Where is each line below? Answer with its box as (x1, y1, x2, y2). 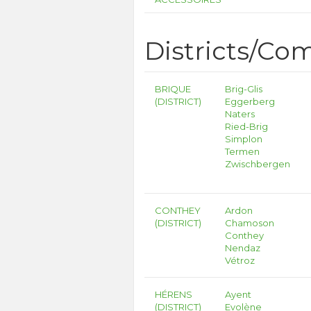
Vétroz (225, 255, 255, 266)
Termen (225, 146, 260, 157)
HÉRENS (155, 289, 192, 300)
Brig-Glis (225, 83, 263, 94)
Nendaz (225, 242, 261, 253)
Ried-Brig (225, 121, 269, 132)
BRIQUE (155, 83, 191, 94)
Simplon (225, 133, 263, 144)
